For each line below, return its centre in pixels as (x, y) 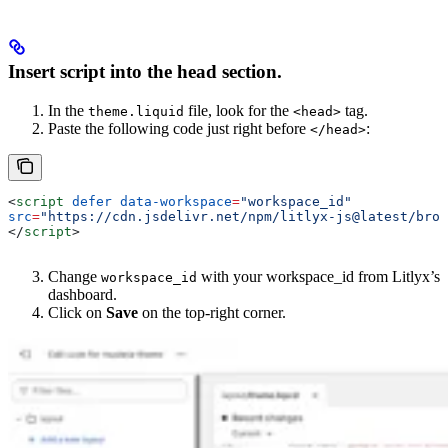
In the (68, 110)
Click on (77, 312)
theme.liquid (136, 111)
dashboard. (82, 294)
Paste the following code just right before (179, 128)
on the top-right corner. (212, 312)
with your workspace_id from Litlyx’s (318, 276)
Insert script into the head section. (145, 71)
